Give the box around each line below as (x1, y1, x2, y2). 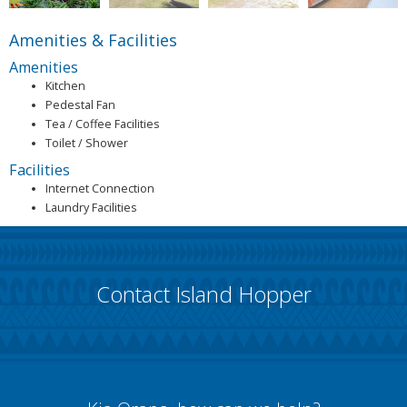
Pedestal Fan (45, 97, 115, 114)
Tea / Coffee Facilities (45, 116, 160, 133)
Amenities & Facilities (9, 29, 177, 52)
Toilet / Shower (45, 135, 128, 152)
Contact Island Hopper (95, 279, 312, 310)
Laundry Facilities (45, 200, 137, 216)
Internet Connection (45, 181, 154, 197)
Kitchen (45, 78, 85, 94)
